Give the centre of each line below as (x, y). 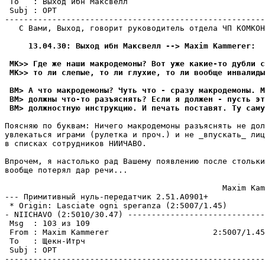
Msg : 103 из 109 (47, 223)
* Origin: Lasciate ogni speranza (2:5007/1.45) (116, 206)
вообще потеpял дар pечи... (66, 170)
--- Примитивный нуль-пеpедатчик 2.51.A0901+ (106, 197)
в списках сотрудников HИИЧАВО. (76, 143)
